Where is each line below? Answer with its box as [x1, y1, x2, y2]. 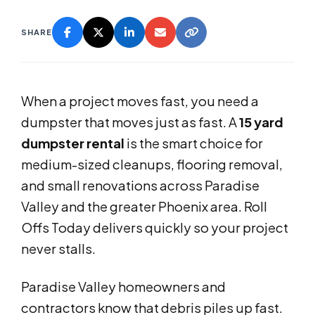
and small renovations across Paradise [21, 177, 259, 194]
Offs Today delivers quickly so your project [21, 219, 288, 236]
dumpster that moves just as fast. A [21, 114, 239, 131]
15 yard [239, 114, 283, 131]
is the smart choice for [124, 135, 263, 152]
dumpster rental [21, 135, 124, 152]
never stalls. [21, 240, 96, 257]
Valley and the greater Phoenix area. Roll [21, 198, 267, 215]
